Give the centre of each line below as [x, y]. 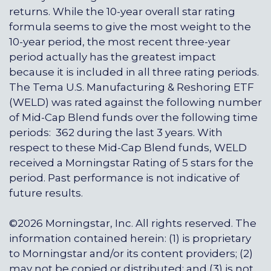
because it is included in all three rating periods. [134, 72]
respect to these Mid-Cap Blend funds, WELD [128, 147]
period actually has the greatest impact [113, 57]
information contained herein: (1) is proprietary [130, 239]
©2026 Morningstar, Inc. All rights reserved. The [133, 224]
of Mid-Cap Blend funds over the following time [133, 117]
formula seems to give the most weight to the [130, 26]
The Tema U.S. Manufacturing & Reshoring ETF [132, 87]
